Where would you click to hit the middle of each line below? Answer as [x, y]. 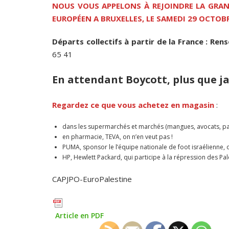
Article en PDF [79, 216]
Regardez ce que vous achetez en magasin [134, 105]
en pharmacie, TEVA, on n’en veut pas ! [118, 137]
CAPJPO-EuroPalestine [92, 179]
